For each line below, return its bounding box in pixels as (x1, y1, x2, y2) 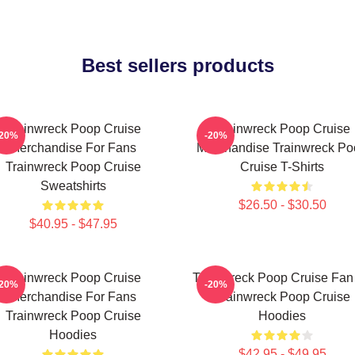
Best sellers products (81, 55, 274, 76)
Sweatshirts (40, 179, 106, 193)
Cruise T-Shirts (240, 160, 324, 174)
